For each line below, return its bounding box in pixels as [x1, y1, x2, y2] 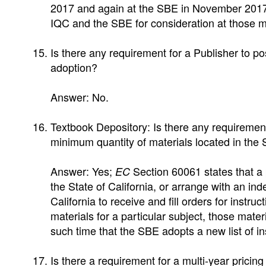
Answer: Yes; [50, 163, 115, 179]
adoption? [50, 59, 97, 75]
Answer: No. [50, 89, 109, 104]
